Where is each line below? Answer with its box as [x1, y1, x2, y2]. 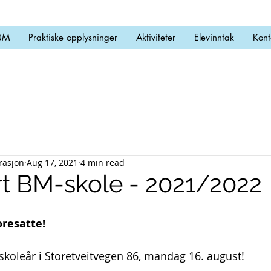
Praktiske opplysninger [28, 31, 117, 43]
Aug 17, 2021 [27, 157, 78, 168]
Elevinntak [194, 31, 234, 43]
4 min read [80, 157, 125, 168]
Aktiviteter [136, 31, 175, 43]
